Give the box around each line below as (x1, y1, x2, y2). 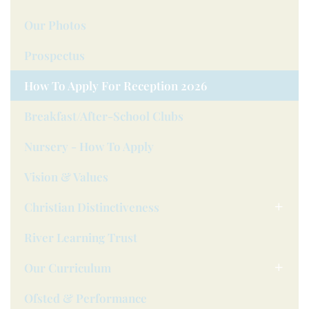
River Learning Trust (24, 230, 137, 245)
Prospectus (24, 48, 85, 63)
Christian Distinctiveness (24, 199, 159, 215)
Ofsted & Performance (24, 290, 147, 306)
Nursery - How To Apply (24, 139, 154, 154)
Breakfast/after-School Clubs (24, 108, 183, 123)
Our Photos (24, 17, 86, 32)
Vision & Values (24, 169, 108, 184)
